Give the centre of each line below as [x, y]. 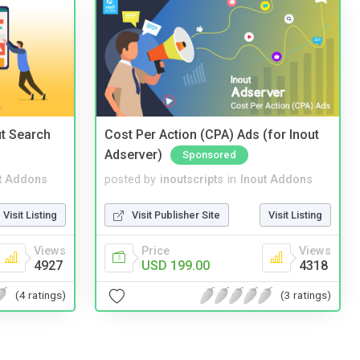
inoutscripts [192, 179]
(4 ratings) [41, 295]
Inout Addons [276, 179]
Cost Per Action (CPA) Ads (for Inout [212, 135]
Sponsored [209, 154]
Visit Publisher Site [176, 215]
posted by [130, 179]
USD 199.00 [176, 265]
